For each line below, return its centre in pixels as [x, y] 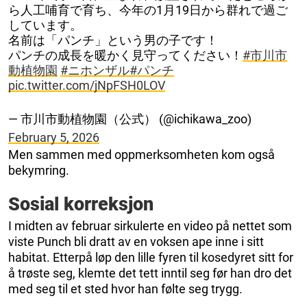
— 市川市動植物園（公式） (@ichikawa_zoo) [130, 119]
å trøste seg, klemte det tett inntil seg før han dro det [150, 273]
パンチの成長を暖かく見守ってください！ [125, 55]
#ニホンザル [95, 70]
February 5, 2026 [54, 137]
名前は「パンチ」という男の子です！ [113, 40]
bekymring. [39, 170]
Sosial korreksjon [81, 204]
